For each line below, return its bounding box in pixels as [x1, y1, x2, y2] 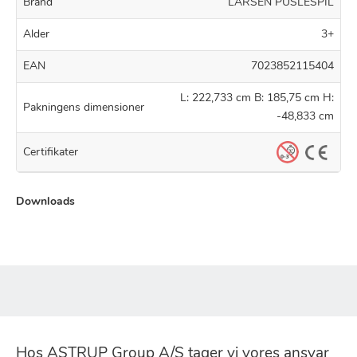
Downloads [16, 196, 75, 209]
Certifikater [23, 146, 78, 159]
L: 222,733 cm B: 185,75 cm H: [180, 92, 334, 105]
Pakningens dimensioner [23, 101, 144, 114]
